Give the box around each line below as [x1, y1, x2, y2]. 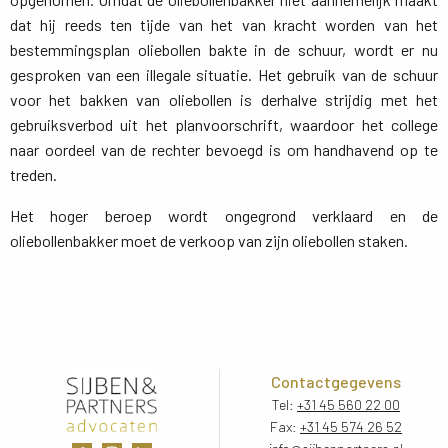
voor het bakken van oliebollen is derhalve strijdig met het [10, 90, 438, 109]
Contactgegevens [271, 372, 401, 391]
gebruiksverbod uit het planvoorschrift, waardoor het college [10, 115, 438, 134]
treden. [10, 165, 57, 184]
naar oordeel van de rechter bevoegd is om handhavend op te [10, 140, 438, 159]
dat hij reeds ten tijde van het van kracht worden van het [10, 15, 438, 34]
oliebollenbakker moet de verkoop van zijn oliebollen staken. [10, 231, 408, 250]
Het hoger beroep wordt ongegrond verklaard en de [10, 206, 438, 225]
